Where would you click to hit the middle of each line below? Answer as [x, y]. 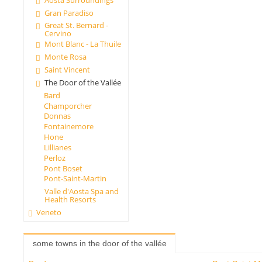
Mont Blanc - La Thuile [82, 44]
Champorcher [68, 106]
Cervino [58, 34]
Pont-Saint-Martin [75, 179]
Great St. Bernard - [76, 25]
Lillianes [57, 147]
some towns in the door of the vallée [99, 244]
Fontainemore [68, 127]
